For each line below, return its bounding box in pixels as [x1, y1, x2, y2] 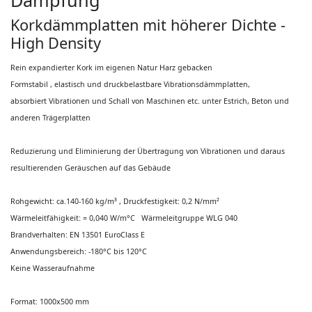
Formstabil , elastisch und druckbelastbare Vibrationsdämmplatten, [10, 79, 250, 89]
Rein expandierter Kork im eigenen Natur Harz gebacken [10, 63, 212, 72]
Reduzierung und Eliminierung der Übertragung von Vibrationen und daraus [10, 146, 285, 156]
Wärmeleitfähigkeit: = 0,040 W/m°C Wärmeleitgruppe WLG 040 [10, 213, 237, 223]
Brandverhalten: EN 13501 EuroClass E [10, 230, 145, 240]
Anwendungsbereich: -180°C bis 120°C [10, 247, 147, 256]
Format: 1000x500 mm [10, 297, 89, 306]
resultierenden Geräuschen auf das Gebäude [10, 163, 171, 173]
